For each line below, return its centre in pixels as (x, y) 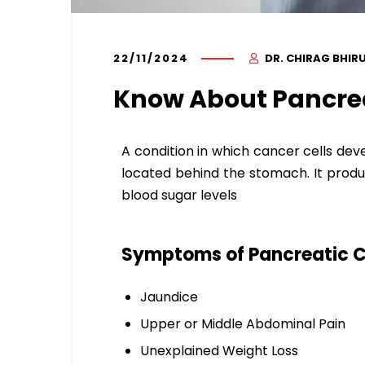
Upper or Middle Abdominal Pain (243, 323)
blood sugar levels (179, 195)
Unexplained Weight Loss (219, 350)
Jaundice (169, 297)
